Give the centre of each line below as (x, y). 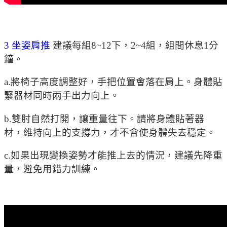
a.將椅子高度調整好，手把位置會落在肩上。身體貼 (113, 82)
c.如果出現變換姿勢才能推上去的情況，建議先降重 (113, 156)
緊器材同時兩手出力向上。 (62, 96)
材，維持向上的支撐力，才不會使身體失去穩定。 (110, 132)
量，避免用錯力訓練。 (52, 169)
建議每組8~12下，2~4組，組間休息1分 (136, 45)
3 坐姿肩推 (28, 45)
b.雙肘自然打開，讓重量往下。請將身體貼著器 (104, 119)
